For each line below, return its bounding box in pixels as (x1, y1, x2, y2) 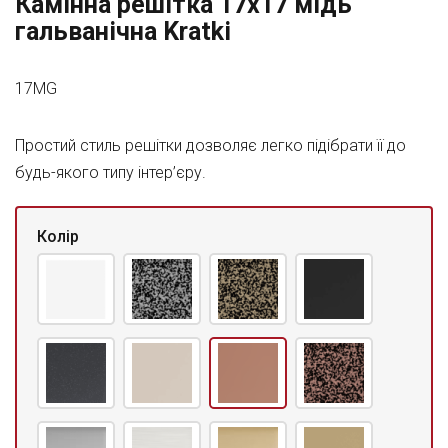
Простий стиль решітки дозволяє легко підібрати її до (15, 136, 406, 155)
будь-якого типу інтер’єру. (15, 163, 206, 182)
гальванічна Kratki (15, 17, 231, 46)
